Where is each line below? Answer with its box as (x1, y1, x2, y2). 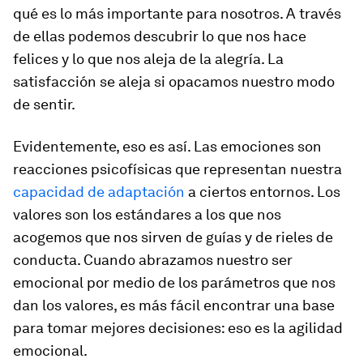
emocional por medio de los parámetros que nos (13, 274, 335, 291)
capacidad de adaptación (13, 183, 185, 200)
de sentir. (13, 96, 75, 113)
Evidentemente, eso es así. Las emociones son (13, 138, 322, 155)
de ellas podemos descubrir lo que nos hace (13, 28, 306, 45)
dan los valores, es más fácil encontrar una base (13, 297, 335, 314)
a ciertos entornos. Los (185, 183, 340, 200)
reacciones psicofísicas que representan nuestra (13, 160, 342, 177)
